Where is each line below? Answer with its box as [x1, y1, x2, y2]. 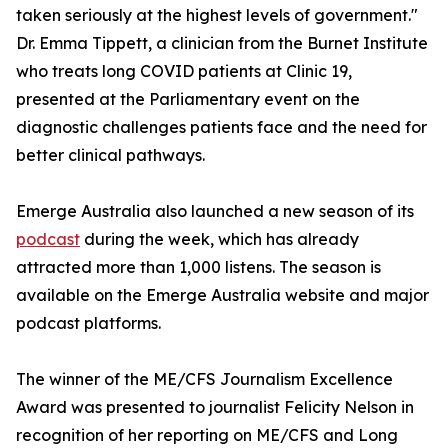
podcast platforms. [16, 313, 161, 334]
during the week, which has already [80, 229, 359, 250]
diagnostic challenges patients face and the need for [16, 117, 427, 138]
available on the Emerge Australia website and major [16, 285, 429, 306]
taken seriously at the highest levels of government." [16, 5, 418, 26]
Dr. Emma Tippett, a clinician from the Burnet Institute [16, 33, 428, 54]
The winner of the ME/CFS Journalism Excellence [16, 369, 393, 390]
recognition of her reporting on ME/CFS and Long [16, 425, 398, 446]
